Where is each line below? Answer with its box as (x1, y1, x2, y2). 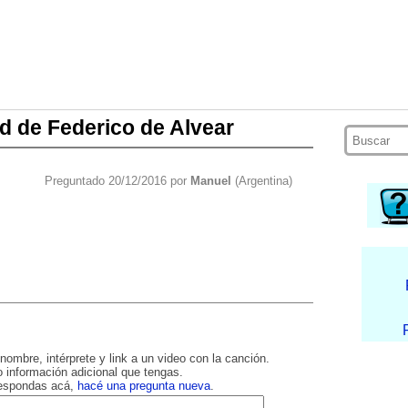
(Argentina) (230, 174, 292, 189)
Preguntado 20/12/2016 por (44, 174, 190, 189)
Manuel (189, 174, 231, 189)
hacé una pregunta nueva (76, 379, 210, 393)
